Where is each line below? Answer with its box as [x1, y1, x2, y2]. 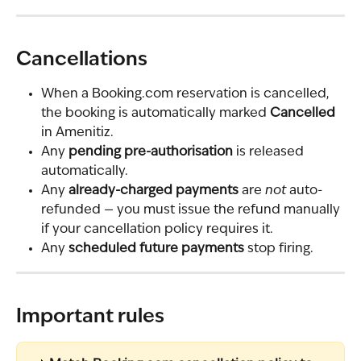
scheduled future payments [68, 242, 244, 255]
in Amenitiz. [41, 126, 114, 139]
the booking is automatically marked [41, 106, 270, 120]
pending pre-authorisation [68, 145, 233, 159]
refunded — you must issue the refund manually [41, 203, 343, 217]
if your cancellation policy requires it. [41, 222, 273, 236]
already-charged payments [68, 184, 239, 197]
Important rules [16, 307, 164, 327]
